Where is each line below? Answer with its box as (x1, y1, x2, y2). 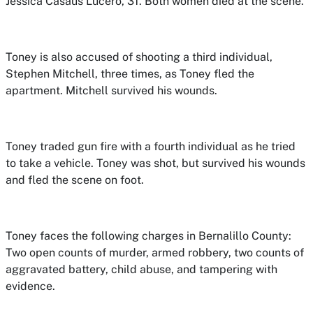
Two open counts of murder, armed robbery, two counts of (6, 246, 304, 259)
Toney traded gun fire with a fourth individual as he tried (6, 140, 296, 153)
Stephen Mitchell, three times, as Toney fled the (6, 67, 254, 80)
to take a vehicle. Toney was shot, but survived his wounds (6, 156, 305, 170)
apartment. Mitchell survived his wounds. (6, 84, 217, 97)
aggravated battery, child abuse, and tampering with (6, 263, 277, 276)
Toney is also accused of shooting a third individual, (6, 50, 272, 64)
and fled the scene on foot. (6, 173, 144, 187)
